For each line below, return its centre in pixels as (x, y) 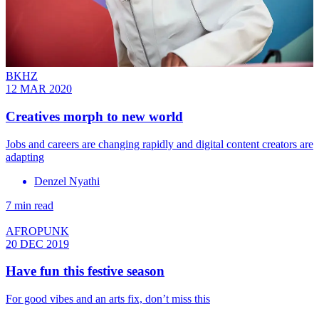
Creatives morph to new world (94, 116)
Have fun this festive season (85, 271)
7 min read (30, 205)
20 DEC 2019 (37, 244)
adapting (25, 157)
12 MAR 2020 (39, 89)
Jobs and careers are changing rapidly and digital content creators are (159, 144)
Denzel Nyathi (67, 181)
